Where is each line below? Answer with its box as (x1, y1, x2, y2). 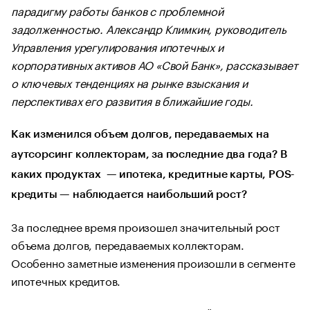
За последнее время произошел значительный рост (11, 217, 280, 235)
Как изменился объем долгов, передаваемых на (11, 129, 269, 140)
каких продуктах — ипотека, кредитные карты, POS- (11, 169, 295, 180)
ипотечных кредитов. (11, 271, 121, 289)
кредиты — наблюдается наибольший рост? (11, 189, 247, 200)
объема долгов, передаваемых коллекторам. (11, 235, 244, 253)
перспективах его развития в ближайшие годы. (11, 91, 253, 109)
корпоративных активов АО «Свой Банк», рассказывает (11, 55, 298, 73)
